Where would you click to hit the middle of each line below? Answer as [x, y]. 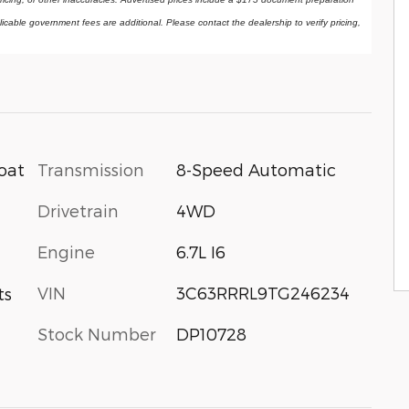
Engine [66, 251]
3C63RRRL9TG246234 [262, 292]
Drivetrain [78, 210]
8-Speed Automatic [256, 169]
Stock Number [97, 333]
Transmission [91, 169]
